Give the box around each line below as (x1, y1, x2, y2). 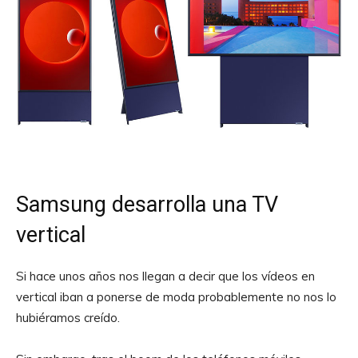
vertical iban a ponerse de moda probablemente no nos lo (16, 289, 336, 305)
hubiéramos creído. (16, 310, 120, 326)
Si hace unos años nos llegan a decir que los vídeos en (16, 268, 315, 284)
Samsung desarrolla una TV (16, 192, 278, 218)
